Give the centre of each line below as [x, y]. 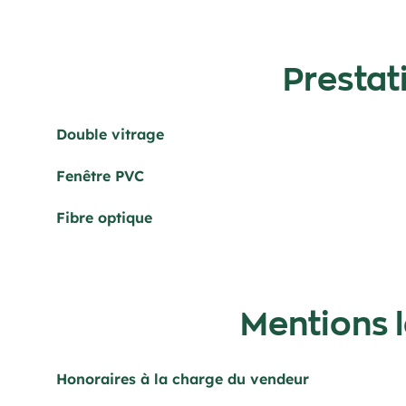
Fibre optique [104, 217]
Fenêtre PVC [100, 176]
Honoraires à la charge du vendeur [183, 379]
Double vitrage [110, 134]
